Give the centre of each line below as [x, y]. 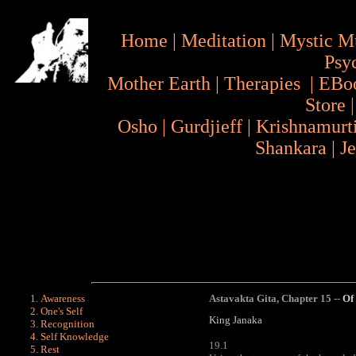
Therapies [262, 83]
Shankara [291, 148]
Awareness [63, 298]
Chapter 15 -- [312, 298]
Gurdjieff [207, 126]
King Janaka [236, 320]
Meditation [224, 41]
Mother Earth [159, 83]
